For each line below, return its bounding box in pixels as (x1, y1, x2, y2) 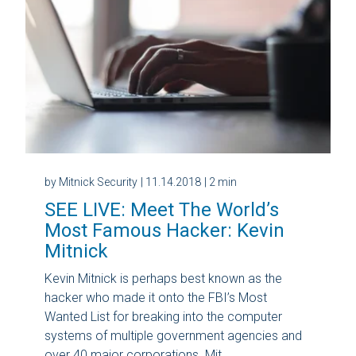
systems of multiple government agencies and (44, 327, 302, 343)
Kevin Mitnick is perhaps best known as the (44, 270, 282, 286)
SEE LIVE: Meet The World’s (44, 198, 279, 221)
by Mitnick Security (44, 175, 137, 188)
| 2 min (204, 175, 237, 188)
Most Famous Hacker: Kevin (44, 219, 284, 242)
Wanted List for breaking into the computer (44, 308, 282, 324)
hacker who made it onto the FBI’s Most (44, 289, 267, 305)
